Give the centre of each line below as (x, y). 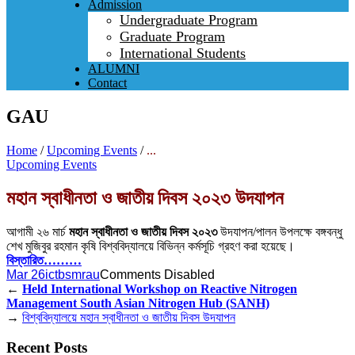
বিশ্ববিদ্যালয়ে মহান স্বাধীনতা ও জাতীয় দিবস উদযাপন (129, 317)
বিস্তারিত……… (44, 260)
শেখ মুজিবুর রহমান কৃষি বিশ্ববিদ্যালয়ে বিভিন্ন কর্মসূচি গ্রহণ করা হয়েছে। (151, 246)
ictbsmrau (73, 274)
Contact (107, 83)
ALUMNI (114, 69)
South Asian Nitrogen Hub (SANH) (175, 303)
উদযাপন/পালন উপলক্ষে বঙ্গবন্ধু (281, 231)
